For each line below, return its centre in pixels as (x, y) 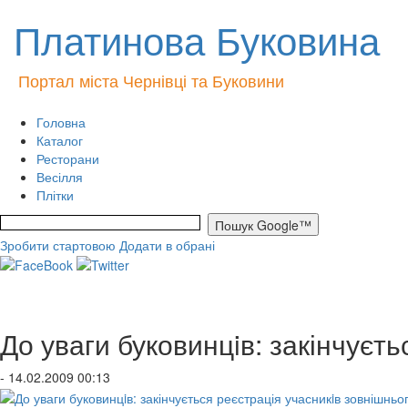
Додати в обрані (167, 245)
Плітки (55, 195)
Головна (61, 122)
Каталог (60, 140)
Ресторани (68, 158)
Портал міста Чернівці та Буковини (151, 80)
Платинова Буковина (197, 39)
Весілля (60, 177)
